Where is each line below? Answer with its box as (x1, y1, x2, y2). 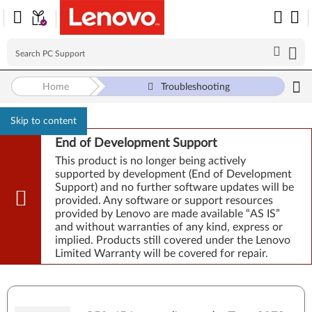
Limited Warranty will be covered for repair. (55, 248, 268, 259)
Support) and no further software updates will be (55, 182, 294, 193)
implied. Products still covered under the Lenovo (55, 235, 290, 246)
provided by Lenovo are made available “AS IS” (55, 208, 280, 219)
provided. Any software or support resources (55, 195, 273, 206)
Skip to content (10, 116, 77, 126)
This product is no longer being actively (55, 155, 246, 166)
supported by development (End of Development (55, 169, 292, 180)
